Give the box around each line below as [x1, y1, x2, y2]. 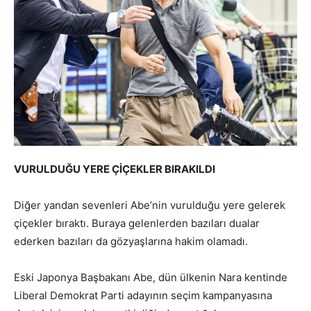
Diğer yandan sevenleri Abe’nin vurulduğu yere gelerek [14, 198, 285, 212]
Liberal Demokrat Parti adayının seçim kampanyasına [14, 288, 272, 302]
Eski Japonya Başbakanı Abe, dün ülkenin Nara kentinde [14, 270, 287, 284]
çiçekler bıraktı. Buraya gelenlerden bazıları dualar [14, 216, 260, 230]
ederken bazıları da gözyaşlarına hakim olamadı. [14, 234, 248, 248]
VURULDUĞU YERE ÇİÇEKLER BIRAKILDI [14, 162, 215, 176]
